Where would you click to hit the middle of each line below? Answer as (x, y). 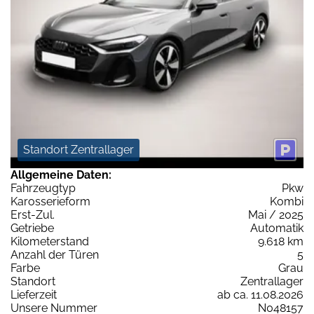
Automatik (277, 228)
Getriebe (32, 228)
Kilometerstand (50, 242)
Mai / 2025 (276, 215)
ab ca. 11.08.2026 (260, 295)
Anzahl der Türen (55, 255)
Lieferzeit (34, 295)
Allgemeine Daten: (61, 175)
